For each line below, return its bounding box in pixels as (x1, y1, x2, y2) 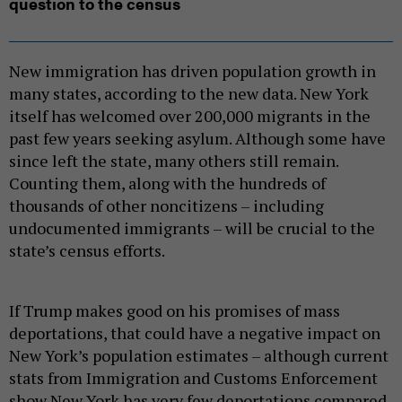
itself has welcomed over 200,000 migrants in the (9, 105, 371, 127)
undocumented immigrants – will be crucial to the (9, 217, 375, 240)
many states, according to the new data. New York (9, 83, 369, 105)
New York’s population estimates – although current (9, 345, 389, 367)
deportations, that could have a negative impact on (9, 322, 380, 345)
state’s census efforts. (9, 240, 165, 262)
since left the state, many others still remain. (9, 150, 338, 172)
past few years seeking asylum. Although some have (9, 127, 386, 150)
